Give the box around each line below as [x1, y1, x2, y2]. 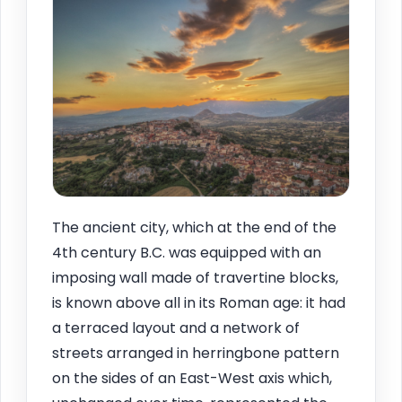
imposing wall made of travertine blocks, [52, 267, 338, 289]
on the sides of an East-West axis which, [52, 368, 332, 389]
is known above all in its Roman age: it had [52, 293, 345, 314]
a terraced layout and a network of [52, 318, 300, 339]
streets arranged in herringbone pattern [52, 343, 339, 364]
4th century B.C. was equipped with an [52, 242, 321, 264]
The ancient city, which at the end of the [52, 217, 336, 239]
